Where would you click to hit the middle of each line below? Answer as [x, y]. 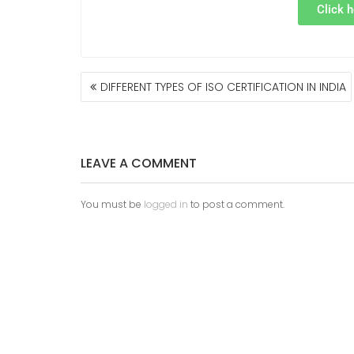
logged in [166, 204]
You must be [112, 204]
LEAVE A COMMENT [139, 163]
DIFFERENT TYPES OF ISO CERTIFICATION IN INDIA [223, 87]
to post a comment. [236, 204]
